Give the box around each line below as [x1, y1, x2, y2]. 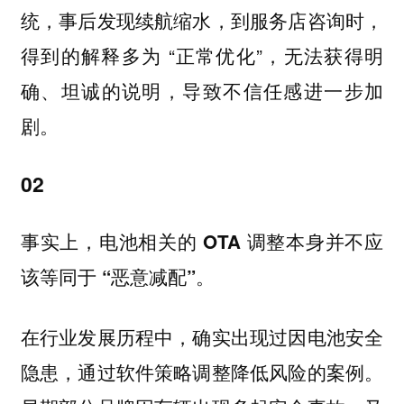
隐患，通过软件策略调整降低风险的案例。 [20, 357, 384, 385]
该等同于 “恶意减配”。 [20, 263, 215, 290]
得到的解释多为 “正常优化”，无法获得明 [20, 41, 384, 69]
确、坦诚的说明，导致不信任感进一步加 [20, 77, 384, 105]
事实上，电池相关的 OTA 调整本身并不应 [20, 228, 384, 255]
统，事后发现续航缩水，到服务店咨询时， [20, 6, 384, 34]
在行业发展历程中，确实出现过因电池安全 [20, 322, 384, 350]
